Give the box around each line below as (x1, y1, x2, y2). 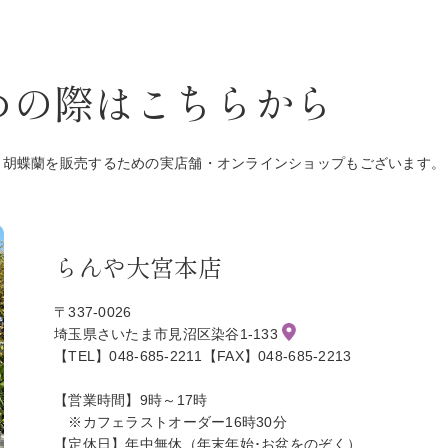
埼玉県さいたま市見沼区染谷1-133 (54, 326, 283, 343)
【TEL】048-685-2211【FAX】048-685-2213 (54, 348, 352, 365)
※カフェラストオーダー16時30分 (54, 414, 288, 431)
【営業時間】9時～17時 (54, 392, 208, 409)
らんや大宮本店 (54, 249, 222, 285)
